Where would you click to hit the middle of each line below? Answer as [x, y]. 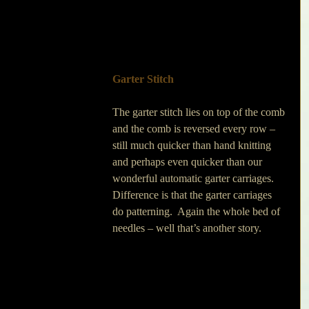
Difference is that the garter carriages [193, 195]
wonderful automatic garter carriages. [196, 178]
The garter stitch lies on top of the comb [200, 112]
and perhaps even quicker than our [189, 162]
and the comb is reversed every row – [195, 129]
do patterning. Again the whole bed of [198, 211]
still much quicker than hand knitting [193, 145]
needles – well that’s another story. [187, 228]
